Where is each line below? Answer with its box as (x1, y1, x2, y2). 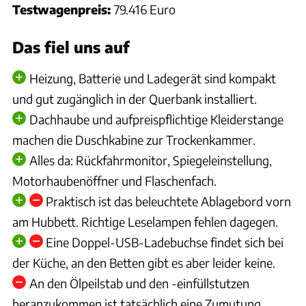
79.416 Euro (114, 1, 176, 18)
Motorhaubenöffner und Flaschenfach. (12, 173, 217, 189)
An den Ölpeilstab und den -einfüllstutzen (29, 275, 249, 292)
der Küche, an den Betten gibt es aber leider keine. (12, 255, 275, 271)
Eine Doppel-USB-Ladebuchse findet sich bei (46, 234, 283, 251)
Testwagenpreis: (12, 1, 114, 18)
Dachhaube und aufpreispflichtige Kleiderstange (29, 111, 283, 128)
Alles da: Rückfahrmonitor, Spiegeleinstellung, (29, 152, 272, 169)
